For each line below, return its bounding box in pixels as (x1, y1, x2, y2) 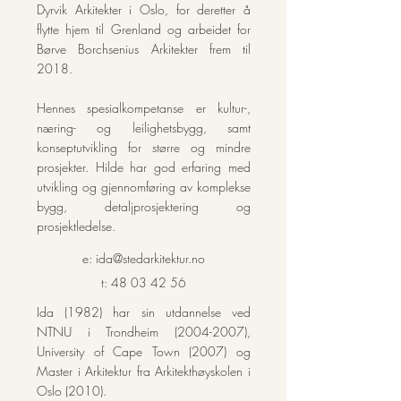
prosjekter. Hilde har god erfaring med (37, 158, 251, 175)
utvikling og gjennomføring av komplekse (37, 178, 251, 195)
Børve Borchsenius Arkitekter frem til (37, 40, 251, 57)
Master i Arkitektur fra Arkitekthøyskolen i (37, 363, 251, 380)
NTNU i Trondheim (37, 323, 175, 340)
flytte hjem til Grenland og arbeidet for (37, 21, 251, 38)
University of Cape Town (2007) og (37, 343, 251, 360)
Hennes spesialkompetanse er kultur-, (37, 99, 251, 116)
